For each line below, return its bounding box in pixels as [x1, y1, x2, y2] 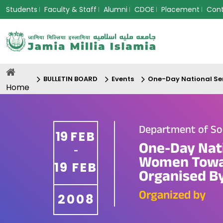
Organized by [139, 186, 206, 207]
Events [111, 74, 134, 84]
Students [6, 4, 37, 14]
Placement [161, 4, 200, 14]
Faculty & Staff [44, 4, 97, 14]
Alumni [104, 4, 127, 14]
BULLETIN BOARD [43, 74, 98, 84]
